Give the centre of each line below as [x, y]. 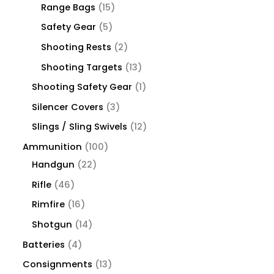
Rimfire [49, 205]
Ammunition [53, 147]
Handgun [54, 165]
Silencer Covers [68, 107]
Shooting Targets [82, 67]
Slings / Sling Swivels [80, 127]
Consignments [58, 265]
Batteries [44, 244]
